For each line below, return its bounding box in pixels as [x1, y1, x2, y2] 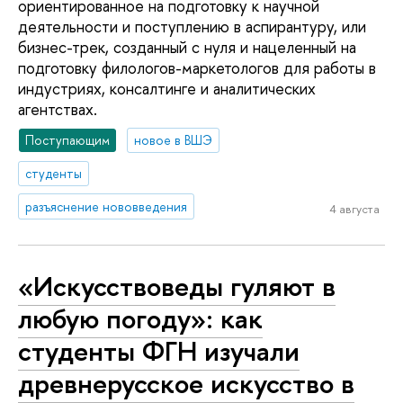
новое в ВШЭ [134, 130, 213, 148]
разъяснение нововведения [25, 197, 188, 215]
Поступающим [25, 130, 111, 148]
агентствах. [18, 98, 97, 121]
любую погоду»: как [18, 300, 263, 338]
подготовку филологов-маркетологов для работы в [18, 57, 376, 80]
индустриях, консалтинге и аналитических [18, 77, 316, 101]
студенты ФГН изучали [18, 332, 300, 371]
